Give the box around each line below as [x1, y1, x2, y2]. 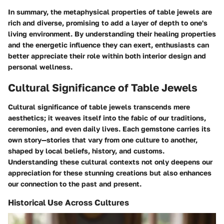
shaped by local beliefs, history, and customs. [8, 146, 164, 155]
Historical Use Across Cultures [8, 197, 129, 207]
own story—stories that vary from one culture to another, [8, 135, 197, 144]
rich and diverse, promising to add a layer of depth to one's [8, 18, 207, 27]
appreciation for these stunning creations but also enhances [8, 168, 211, 177]
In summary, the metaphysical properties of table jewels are [8, 7, 212, 16]
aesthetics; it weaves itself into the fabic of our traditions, [8, 113, 206, 122]
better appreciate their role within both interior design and [8, 51, 206, 60]
